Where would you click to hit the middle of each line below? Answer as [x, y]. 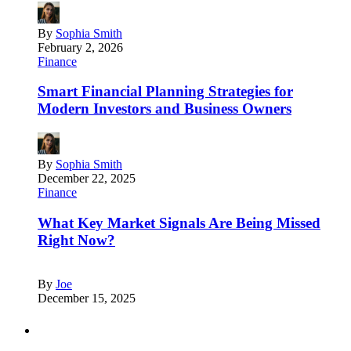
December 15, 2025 [87, 299]
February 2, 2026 [80, 47]
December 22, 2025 [87, 178]
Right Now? [76, 240]
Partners [57, 331]
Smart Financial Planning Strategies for [165, 92]
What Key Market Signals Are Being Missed [179, 223]
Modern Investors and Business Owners [165, 109]
